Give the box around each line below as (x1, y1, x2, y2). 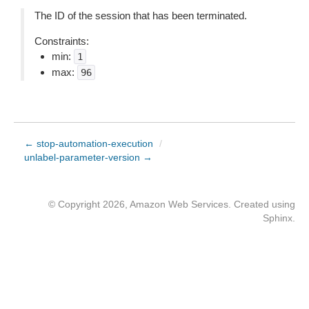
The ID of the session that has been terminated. (34, 10, 247, 21)
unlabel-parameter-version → (24, 152, 152, 163)
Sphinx (263, 212, 292, 223)
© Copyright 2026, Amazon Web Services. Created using (48, 199, 295, 210)
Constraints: (34, 35, 89, 47)
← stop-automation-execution (24, 138, 153, 149)
